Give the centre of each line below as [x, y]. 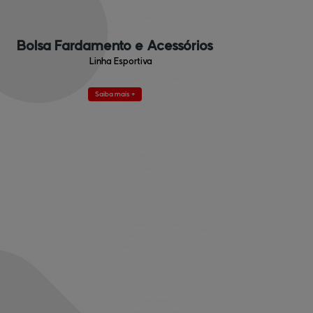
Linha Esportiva [121, 61]
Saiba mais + [115, 94]
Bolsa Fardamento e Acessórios [115, 46]
